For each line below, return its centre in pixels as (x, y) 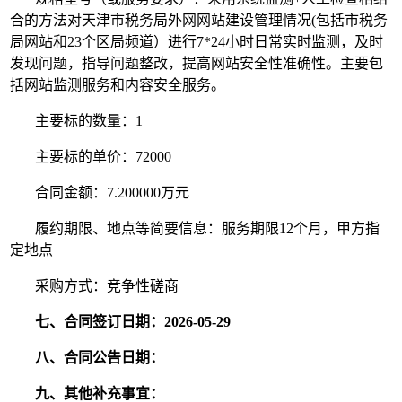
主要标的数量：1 (77, 121)
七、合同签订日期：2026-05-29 (133, 322)
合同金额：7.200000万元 (100, 193)
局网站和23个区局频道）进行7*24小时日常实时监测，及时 (197, 42)
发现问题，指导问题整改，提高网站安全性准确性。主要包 (197, 64)
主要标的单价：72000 (91, 157)
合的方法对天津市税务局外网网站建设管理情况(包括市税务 (199, 21)
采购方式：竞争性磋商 (95, 286)
